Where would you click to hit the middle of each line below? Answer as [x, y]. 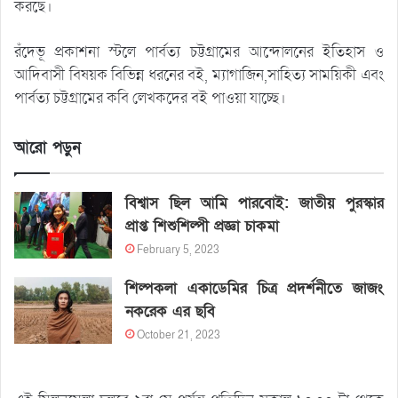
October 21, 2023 [179, 335]
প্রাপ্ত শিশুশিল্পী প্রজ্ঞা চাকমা [203, 227]
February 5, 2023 [179, 250]
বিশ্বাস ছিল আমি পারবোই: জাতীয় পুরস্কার [255, 203]
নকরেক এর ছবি [171, 312]
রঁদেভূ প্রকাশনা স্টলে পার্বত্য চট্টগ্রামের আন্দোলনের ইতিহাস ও [199, 52]
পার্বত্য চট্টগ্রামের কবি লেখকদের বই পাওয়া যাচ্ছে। [150, 99]
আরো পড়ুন [48, 148]
